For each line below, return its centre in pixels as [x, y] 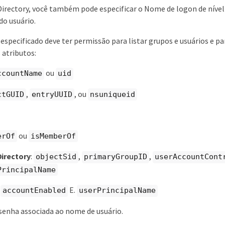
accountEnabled [34, 190]
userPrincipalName [117, 190]
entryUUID [52, 94]
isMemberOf [53, 136]
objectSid [56, 157]
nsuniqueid [113, 94]
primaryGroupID [115, 157]
